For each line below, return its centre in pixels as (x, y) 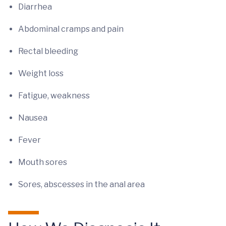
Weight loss (41, 73)
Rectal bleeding (48, 51)
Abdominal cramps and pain (71, 29)
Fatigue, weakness (54, 96)
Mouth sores (43, 162)
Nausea (33, 118)
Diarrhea (35, 7)
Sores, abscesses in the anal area (81, 184)
